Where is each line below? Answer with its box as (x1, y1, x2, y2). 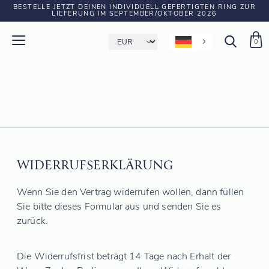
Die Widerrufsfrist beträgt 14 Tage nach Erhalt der (17, 252, 231, 262)
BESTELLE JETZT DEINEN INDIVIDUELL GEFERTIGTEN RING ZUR (13, 4, 256, 11)
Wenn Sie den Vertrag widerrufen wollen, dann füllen (17, 187, 244, 198)
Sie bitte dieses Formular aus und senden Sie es (17, 202, 222, 212)
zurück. (17, 216, 49, 226)
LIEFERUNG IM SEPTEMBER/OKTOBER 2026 (52, 11, 217, 17)
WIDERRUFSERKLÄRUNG (17, 156, 173, 176)
